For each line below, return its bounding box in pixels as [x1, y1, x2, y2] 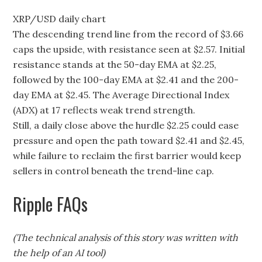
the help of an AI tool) [13, 247, 106, 258]
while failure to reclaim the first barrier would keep [13, 150, 242, 161]
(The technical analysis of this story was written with [13, 232, 239, 243]
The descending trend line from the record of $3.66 [13, 28, 244, 40]
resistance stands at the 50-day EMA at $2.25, [13, 58, 217, 70]
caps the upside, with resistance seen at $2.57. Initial [13, 43, 246, 55]
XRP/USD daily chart [13, 13, 106, 25]
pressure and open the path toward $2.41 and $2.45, [13, 135, 245, 146]
